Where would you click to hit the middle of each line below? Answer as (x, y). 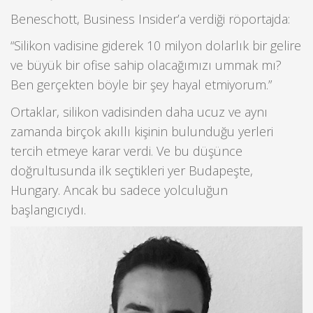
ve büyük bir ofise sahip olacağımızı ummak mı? (146, 65)
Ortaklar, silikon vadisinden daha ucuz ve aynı (139, 111)
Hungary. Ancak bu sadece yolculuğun (119, 190)
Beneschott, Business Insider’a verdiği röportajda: (150, 19)
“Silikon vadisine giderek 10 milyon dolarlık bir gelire (156, 46)
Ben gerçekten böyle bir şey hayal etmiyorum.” (141, 85)
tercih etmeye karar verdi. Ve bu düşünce (126, 151)
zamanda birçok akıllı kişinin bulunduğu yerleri (142, 131)
